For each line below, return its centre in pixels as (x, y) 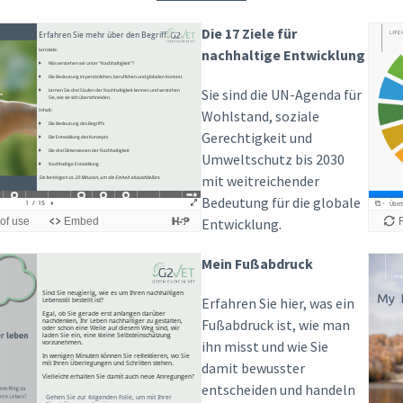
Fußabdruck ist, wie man (276, 324)
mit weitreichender (260, 180)
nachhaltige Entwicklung (283, 54)
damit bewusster (253, 367)
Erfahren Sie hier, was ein (278, 303)
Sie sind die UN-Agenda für (282, 94)
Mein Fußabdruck (257, 263)
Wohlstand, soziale (260, 116)
